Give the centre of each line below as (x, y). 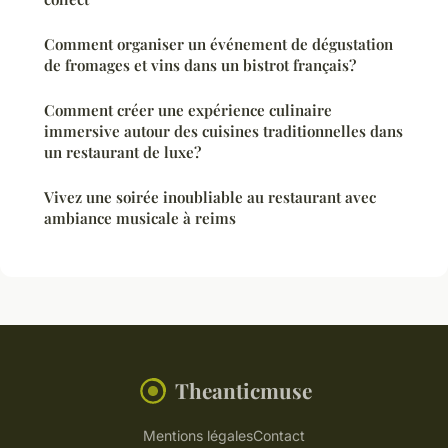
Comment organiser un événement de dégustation (218, 44)
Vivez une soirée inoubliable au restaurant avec (210, 197)
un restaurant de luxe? (122, 152)
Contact (279, 436)
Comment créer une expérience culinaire (188, 110)
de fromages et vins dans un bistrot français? (200, 65)
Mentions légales (198, 436)
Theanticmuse (243, 390)
